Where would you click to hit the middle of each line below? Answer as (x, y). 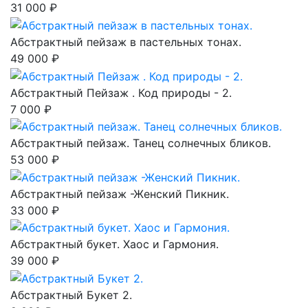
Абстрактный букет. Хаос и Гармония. (114, 244)
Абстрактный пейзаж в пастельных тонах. (126, 42)
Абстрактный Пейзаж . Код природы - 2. (121, 92)
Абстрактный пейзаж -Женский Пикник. (120, 194)
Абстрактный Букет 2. (71, 295)
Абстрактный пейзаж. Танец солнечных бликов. (141, 143)
